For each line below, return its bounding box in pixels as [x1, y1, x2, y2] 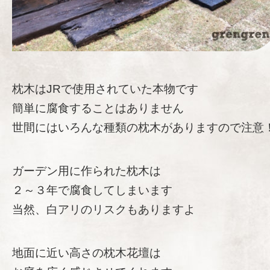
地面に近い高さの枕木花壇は [12, 246, 161, 259]
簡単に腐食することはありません [12, 101, 184, 115]
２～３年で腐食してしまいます [12, 183, 172, 196]
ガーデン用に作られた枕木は [12, 164, 161, 177]
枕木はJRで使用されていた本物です [12, 82, 198, 95]
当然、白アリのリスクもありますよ [12, 202, 195, 216]
